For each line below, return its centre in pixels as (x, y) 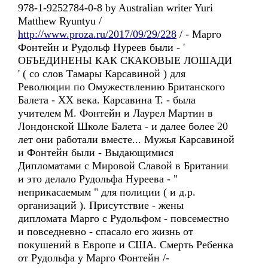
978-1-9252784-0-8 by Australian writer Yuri (115, 8)
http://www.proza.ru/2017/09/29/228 (97, 34)
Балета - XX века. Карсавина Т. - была (107, 100)
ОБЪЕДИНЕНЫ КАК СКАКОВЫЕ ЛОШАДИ (125, 60)
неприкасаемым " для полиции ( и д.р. (107, 192)
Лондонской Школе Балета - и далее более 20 (123, 126)
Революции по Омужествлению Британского (121, 87)
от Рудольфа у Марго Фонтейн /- (94, 258)
